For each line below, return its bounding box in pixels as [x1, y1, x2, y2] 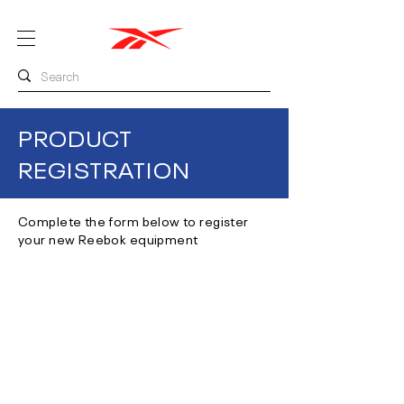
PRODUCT [18, 122, 133, 152]
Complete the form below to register [18, 211, 249, 229]
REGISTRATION [18, 153, 190, 184]
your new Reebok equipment [18, 229, 198, 247]
